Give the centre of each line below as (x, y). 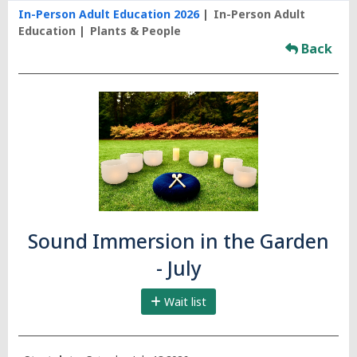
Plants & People (135, 31)
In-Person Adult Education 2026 (108, 14)
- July (178, 269)
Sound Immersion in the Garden (178, 241)
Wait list (184, 302)
